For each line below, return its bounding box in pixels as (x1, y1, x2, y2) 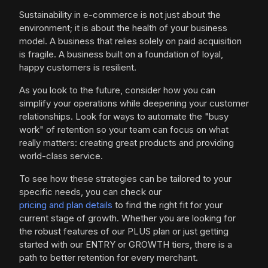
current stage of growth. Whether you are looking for (19, 212, 236, 224)
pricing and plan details (19, 199, 112, 211)
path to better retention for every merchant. (19, 252, 198, 263)
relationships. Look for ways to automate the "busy (19, 111, 229, 122)
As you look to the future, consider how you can (19, 84, 215, 96)
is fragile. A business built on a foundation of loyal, (19, 48, 223, 60)
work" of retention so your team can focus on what (19, 124, 229, 135)
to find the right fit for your (112, 199, 223, 211)
